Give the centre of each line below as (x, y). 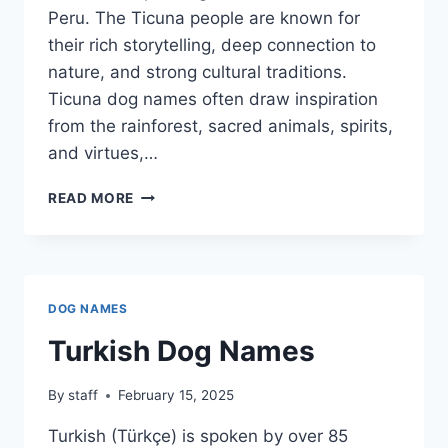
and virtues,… (103, 152)
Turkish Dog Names (181, 350)
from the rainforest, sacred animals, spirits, (220, 125)
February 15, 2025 (176, 395)
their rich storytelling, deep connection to (212, 44)
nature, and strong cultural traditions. (197, 71)
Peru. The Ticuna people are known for (204, 17)
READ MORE (91, 197)
